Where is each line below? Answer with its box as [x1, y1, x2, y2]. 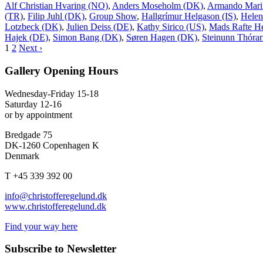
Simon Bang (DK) [53, 32, 122, 43]
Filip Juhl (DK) [28, 11, 85, 22]
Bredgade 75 [5, 129, 52, 140]
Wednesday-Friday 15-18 [5, 88, 99, 99]
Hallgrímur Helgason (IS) [141, 11, 236, 22]
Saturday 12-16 [5, 99, 62, 109]
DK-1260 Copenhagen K [5, 140, 99, 150]
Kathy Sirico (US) [137, 22, 204, 32]
